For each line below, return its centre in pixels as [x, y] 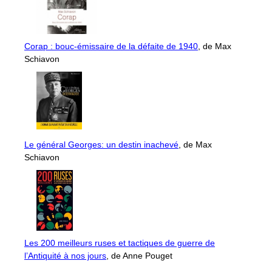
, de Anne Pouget [139, 255]
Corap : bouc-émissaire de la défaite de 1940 [111, 46]
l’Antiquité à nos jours [65, 255]
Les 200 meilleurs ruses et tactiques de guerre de [120, 243]
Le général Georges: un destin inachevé [101, 144]
